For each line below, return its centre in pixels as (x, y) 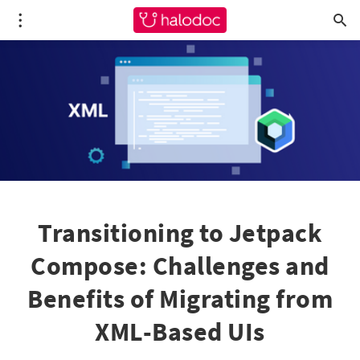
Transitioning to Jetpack (180, 233)
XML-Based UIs (180, 332)
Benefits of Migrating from (180, 299)
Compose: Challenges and (180, 266)
